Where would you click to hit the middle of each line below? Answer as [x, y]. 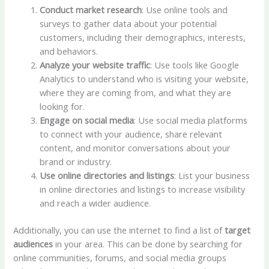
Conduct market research [91, 10]
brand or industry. [76, 162]
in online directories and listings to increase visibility [143, 189]
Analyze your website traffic [95, 65]
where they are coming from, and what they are [136, 93]
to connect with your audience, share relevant [131, 134]
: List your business [212, 176]
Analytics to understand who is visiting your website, [144, 79]
